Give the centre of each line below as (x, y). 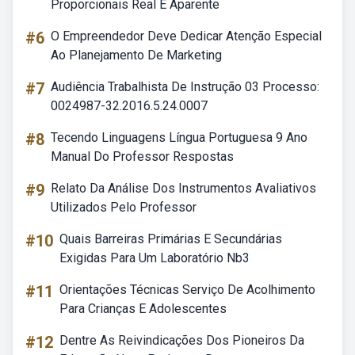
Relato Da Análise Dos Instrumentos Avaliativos (183, 188)
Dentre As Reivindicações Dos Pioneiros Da (182, 340)
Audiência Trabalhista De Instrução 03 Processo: (185, 87)
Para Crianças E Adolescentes (143, 309)
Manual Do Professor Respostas (142, 157)
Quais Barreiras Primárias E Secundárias (171, 239)
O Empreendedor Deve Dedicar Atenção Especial (186, 36)
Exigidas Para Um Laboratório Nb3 (155, 258)
